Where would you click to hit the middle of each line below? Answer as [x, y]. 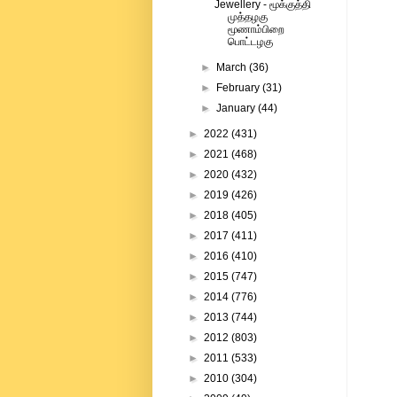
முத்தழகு [247, 17]
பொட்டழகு [250, 42]
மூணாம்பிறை [256, 30]
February [240, 88]
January [237, 109]
